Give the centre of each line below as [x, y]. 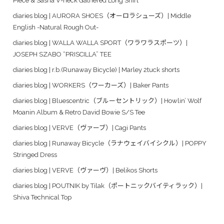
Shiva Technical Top [42, 197]
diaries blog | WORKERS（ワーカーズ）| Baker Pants [91, 85]
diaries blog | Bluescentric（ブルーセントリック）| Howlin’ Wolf [107, 101]
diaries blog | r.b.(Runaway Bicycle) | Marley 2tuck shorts [96, 70]
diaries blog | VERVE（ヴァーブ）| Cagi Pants [79, 128]
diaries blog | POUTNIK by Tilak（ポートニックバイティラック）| [108, 186]
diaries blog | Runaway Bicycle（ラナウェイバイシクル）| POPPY [110, 143]
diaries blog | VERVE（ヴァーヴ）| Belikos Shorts [85, 170]
